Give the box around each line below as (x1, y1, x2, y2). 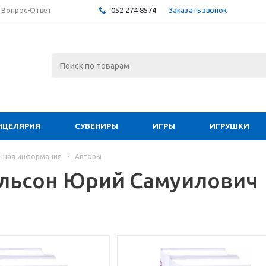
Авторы (75, 153, 102, 160)
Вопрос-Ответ (1, 7, 52, 14)
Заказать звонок (169, 6, 227, 14)
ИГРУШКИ (210, 122, 249, 130)
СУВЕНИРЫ (75, 122, 118, 130)
